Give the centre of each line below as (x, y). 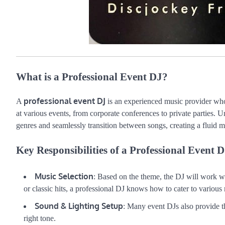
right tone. (40, 218)
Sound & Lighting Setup (79, 206)
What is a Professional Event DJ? (92, 77)
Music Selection (64, 177)
